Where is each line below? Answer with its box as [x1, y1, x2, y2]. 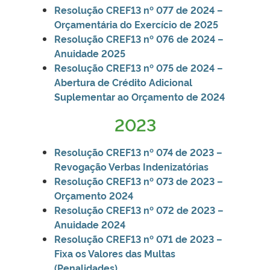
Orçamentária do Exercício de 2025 [54, 17, 218, 31]
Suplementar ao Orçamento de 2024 [54, 89, 225, 103]
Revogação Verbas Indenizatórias [54, 159, 209, 173]
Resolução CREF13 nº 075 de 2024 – [54, 60, 223, 74]
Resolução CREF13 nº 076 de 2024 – [54, 31, 224, 45]
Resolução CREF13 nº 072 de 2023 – [54, 202, 224, 216]
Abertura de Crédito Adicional [54, 75, 192, 89]
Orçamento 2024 [54, 188, 133, 202]
